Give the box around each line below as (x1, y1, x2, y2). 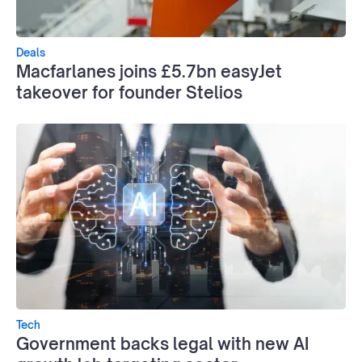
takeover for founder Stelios (16, 82, 242, 103)
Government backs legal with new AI (16, 333, 309, 354)
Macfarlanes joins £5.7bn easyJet (16, 61, 282, 82)
